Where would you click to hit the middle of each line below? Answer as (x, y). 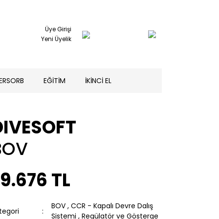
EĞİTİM (54, 80)
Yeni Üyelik (56, 39)
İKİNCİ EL (98, 80)
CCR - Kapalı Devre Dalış (112, 206)
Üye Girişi (58, 29)
